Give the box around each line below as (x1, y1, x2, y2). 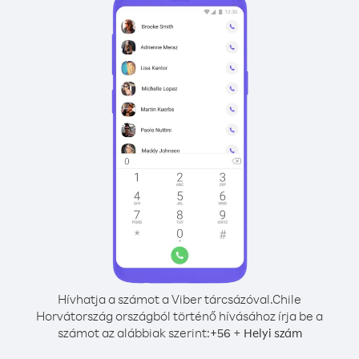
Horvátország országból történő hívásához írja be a (36, 308, 323, 324)
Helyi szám (243, 325, 302, 341)
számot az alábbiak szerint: (57, 325, 210, 341)
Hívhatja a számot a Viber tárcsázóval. (58, 291, 272, 307)
